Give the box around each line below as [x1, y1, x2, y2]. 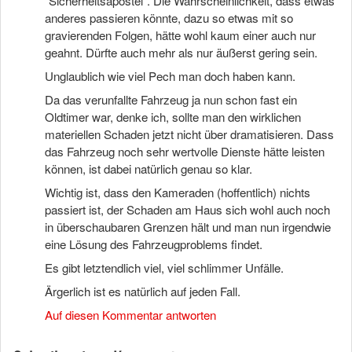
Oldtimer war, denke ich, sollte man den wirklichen [45, 108, 301, 125]
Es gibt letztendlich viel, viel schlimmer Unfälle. [45, 259, 284, 276]
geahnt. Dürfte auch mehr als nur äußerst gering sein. [45, 44, 317, 60]
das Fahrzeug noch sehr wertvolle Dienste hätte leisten [45, 143, 324, 159]
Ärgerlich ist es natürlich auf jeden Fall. [45, 283, 240, 299]
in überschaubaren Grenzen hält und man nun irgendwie [45, 218, 331, 235]
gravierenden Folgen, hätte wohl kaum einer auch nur [45, 27, 316, 43]
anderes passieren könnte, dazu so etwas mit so [45, 9, 293, 26]
